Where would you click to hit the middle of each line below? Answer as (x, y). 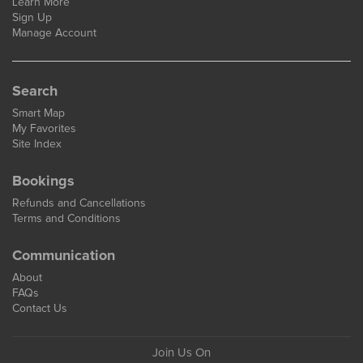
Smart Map (38, 113)
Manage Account (54, 33)
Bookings (43, 181)
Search (35, 91)
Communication (64, 256)
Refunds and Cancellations (79, 203)
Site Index (37, 144)
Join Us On (181, 352)
